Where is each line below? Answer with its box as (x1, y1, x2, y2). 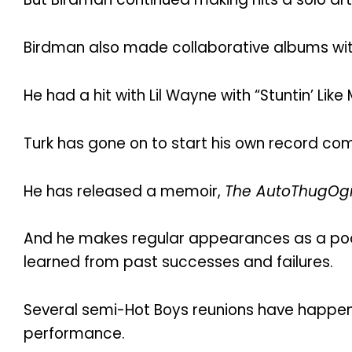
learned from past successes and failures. (24, 251, 333, 273)
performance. (24, 323, 125, 345)
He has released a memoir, (24, 180, 225, 202)
